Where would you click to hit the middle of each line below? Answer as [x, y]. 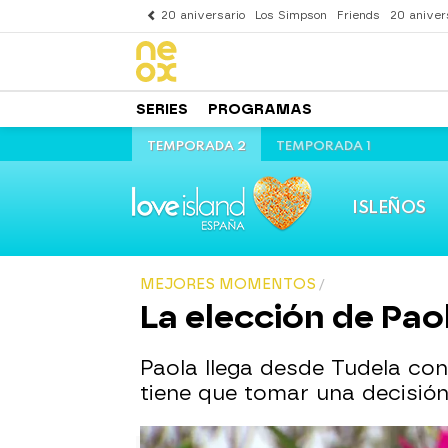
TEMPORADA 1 [323, 146]
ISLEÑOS [389, 208]
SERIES [162, 109]
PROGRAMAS [260, 109]
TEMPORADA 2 [196, 146]
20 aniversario [203, 15]
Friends [358, 15]
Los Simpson [291, 15]
